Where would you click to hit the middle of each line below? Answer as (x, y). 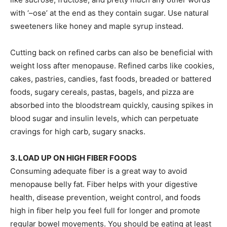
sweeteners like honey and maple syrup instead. (97, 26)
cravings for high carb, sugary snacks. (78, 131)
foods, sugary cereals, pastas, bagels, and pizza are (102, 92)
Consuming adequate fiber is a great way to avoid (99, 171)
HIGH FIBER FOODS (102, 158)
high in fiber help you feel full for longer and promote (105, 211)
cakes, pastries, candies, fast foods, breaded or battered (111, 79)
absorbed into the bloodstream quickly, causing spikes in (112, 105)
